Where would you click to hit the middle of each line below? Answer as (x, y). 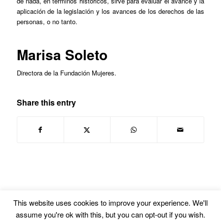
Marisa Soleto (62, 55)
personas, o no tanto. (47, 22)
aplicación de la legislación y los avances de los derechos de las (110, 11)
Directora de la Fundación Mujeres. (66, 73)
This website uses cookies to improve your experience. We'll (110, 203)
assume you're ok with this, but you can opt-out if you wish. (110, 214)
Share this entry (46, 103)
